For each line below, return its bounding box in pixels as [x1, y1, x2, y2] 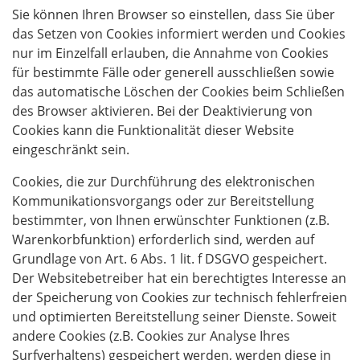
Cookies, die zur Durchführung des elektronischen [12, 173, 315, 190]
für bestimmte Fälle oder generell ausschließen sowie [12, 63, 334, 81]
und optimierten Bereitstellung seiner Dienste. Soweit [12, 308, 337, 325]
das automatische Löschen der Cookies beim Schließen [12, 83, 345, 100]
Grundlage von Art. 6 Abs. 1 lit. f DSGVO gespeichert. [12, 250, 327, 268]
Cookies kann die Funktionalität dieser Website [12, 121, 294, 139]
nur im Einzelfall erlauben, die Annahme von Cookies [12, 44, 329, 62]
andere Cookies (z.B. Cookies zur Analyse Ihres [12, 327, 290, 345]
